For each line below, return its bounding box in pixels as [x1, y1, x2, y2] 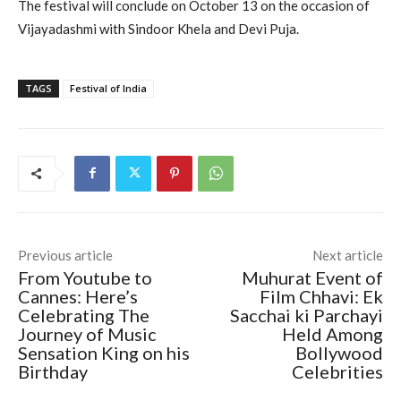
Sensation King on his [18, 341, 190, 363]
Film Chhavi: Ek [259, 285, 383, 307]
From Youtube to [18, 266, 152, 288]
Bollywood [294, 341, 383, 363]
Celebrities [291, 360, 383, 382]
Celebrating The [18, 303, 149, 326]
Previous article [18, 246, 113, 263]
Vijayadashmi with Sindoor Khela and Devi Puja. [18, 20, 299, 37]
